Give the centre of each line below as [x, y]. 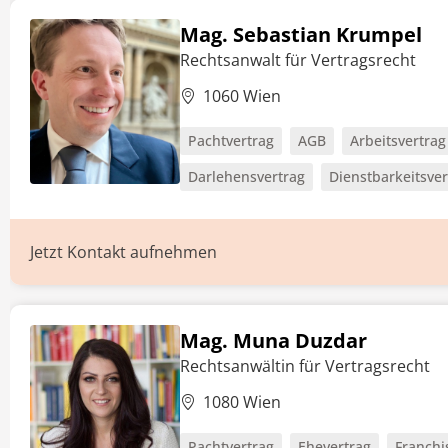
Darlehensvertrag [246, 176]
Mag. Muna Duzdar [273, 340]
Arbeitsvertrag [398, 140]
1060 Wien [242, 96]
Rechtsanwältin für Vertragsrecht [305, 366]
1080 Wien [242, 402]
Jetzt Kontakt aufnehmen [123, 252]
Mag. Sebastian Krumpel [301, 34]
